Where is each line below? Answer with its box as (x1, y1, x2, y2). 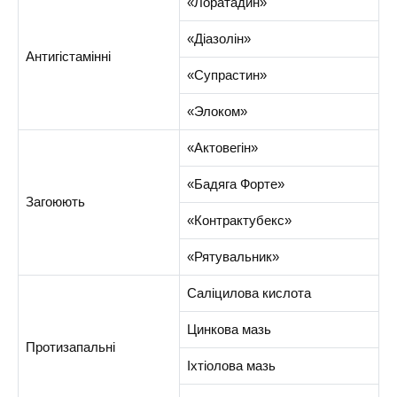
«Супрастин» (186, 67, 267, 83)
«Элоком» (186, 104, 247, 120)
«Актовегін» (186, 140, 258, 156)
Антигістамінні (25, 49, 111, 65)
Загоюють (25, 194, 85, 210)
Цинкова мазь (186, 322, 271, 338)
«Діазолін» (186, 31, 251, 47)
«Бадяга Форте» (186, 176, 284, 192)
